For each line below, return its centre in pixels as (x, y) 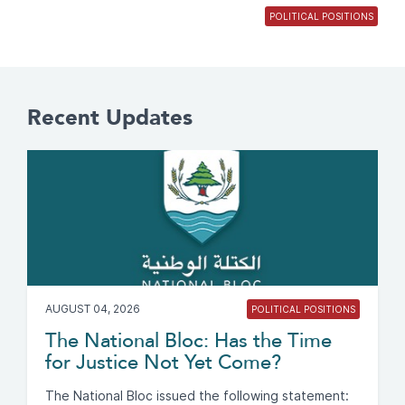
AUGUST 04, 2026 (93, 308)
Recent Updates (110, 117)
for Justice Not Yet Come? (163, 362)
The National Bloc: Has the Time (188, 340)
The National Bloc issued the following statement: (197, 396)
